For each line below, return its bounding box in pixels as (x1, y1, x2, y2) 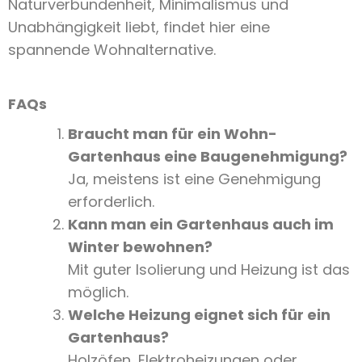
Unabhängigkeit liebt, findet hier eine (8, 17, 270, 38)
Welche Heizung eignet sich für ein (68, 305, 330, 326)
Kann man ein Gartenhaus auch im (68, 214, 334, 235)
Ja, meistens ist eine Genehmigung (68, 169, 321, 190)
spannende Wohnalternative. (8, 40, 216, 61)
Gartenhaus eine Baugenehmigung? (68, 146, 347, 167)
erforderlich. (68, 192, 154, 213)
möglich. (68, 282, 128, 303)
